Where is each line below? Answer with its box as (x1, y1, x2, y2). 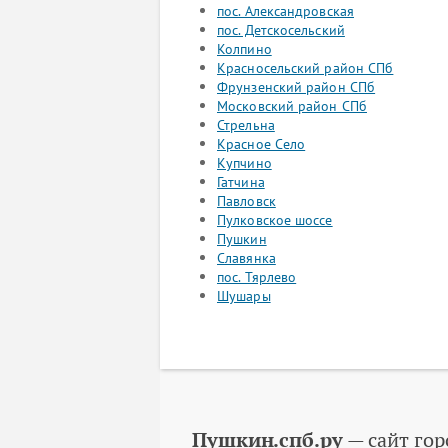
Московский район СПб (217, 97, 367, 115)
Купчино (217, 154, 272, 172)
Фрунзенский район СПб (217, 78, 376, 96)
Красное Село (217, 135, 306, 153)
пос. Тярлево (217, 268, 297, 286)
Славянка (217, 249, 276, 267)
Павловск (217, 192, 276, 210)
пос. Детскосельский (217, 21, 345, 39)
